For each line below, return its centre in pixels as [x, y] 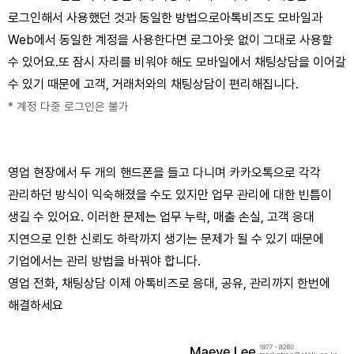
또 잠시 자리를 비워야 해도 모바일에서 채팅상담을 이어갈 [202, 62]
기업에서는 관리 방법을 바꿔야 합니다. [104, 261]
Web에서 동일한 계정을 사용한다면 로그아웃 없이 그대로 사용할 [170, 40]
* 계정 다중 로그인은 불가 [68, 107]
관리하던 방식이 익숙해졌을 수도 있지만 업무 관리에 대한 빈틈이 [170, 195]
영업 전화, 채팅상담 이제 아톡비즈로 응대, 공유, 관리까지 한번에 [169, 283]
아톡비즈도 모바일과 [271, 18]
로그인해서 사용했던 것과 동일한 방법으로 [114, 18]
